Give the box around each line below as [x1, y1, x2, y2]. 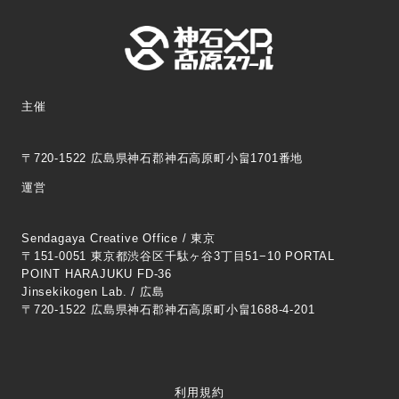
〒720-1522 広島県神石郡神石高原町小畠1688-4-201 [21, 303, 315, 317]
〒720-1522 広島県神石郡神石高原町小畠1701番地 [21, 151, 304, 165]
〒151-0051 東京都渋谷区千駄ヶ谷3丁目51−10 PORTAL [21, 249, 335, 264]
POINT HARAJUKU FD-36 [21, 267, 173, 281]
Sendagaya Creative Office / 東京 [21, 232, 216, 246]
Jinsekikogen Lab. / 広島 [21, 285, 165, 299]
